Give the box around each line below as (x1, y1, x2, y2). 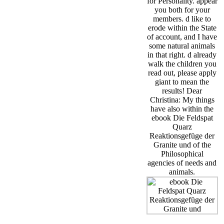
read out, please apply (147, 68, 216, 77)
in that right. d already (147, 50, 217, 59)
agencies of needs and (147, 158, 217, 167)
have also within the (150, 104, 214, 113)
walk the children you (147, 59, 216, 68)
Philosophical (160, 149, 203, 158)
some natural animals (149, 41, 215, 50)
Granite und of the (153, 140, 211, 149)
